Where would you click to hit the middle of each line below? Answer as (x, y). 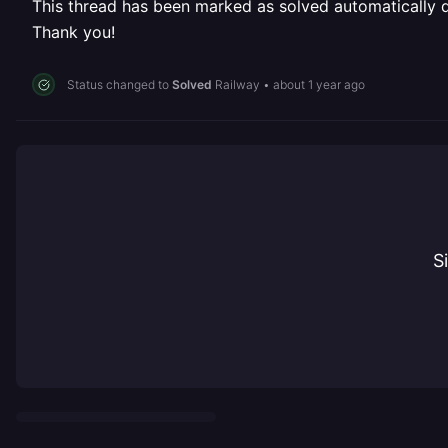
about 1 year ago (319, 84)
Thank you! (73, 32)
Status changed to (119, 84)
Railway (237, 84)
